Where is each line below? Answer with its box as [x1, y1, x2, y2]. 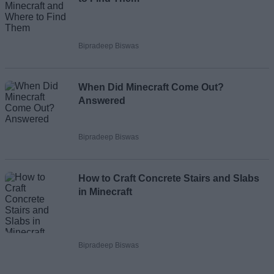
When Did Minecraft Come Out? [78, 82, 224, 93]
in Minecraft [78, 187, 132, 198]
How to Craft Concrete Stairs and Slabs [78, 173, 259, 184]
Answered [78, 95, 125, 106]
